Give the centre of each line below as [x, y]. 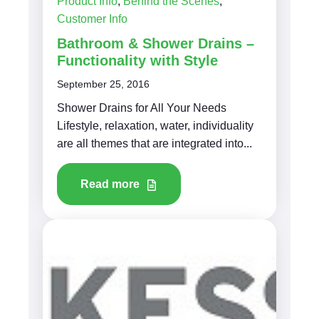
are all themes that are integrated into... [155, 143]
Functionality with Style [137, 60]
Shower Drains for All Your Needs [142, 108]
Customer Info [92, 19]
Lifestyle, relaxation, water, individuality [155, 125]
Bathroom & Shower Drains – [156, 43]
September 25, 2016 [103, 84]
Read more [111, 184]
